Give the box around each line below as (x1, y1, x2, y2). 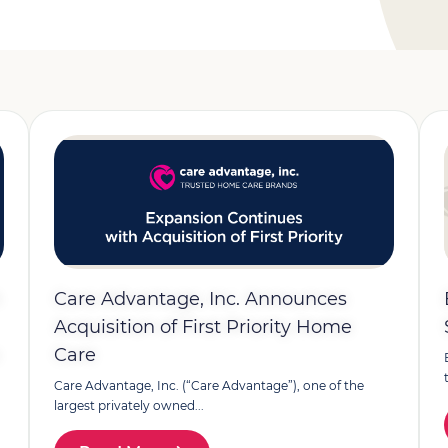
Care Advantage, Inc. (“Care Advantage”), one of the (53, 378, 364, 393)
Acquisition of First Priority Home (53, 316, 352, 338)
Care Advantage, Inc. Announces (53, 288, 347, 310)
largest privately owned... (53, 398, 204, 413)
